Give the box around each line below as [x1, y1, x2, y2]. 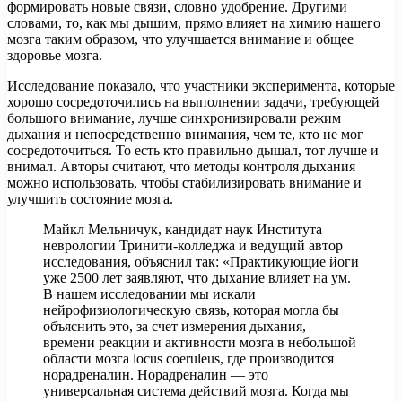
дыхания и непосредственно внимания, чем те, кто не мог [7, 126, 363, 142]
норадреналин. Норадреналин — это [43, 366, 268, 382]
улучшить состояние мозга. [7, 190, 173, 206]
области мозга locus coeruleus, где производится [43, 350, 334, 366]
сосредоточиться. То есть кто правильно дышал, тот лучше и [7, 142, 379, 158]
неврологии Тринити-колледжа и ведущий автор [43, 237, 343, 253]
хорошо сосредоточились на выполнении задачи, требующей [7, 93, 380, 109]
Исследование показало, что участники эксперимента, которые [7, 77, 395, 93]
